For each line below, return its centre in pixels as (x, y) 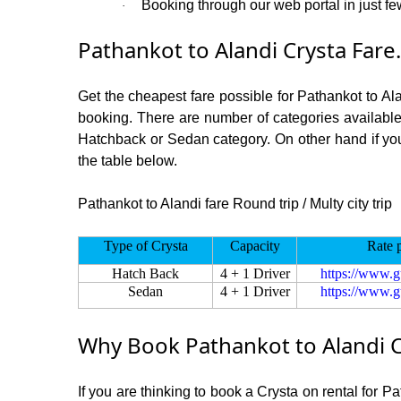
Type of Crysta (145, 245)
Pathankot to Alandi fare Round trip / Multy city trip (235, 203)
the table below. (128, 160)
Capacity (255, 245)
